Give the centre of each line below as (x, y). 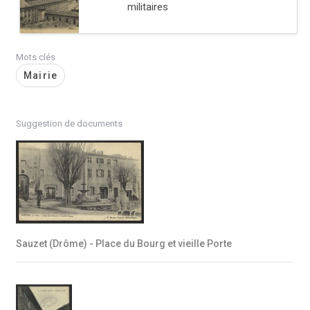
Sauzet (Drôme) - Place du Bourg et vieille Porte (124, 244)
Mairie (41, 76)
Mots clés (36, 57)
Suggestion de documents (69, 124)
